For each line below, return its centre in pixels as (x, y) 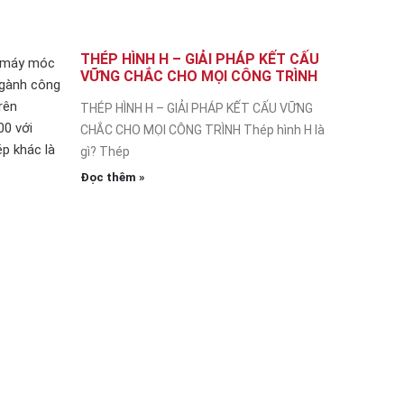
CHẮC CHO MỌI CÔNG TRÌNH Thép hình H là (202, 129)
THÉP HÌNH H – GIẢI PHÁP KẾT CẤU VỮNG (197, 108)
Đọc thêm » (113, 177)
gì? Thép (105, 151)
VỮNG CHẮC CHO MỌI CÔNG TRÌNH (199, 76)
